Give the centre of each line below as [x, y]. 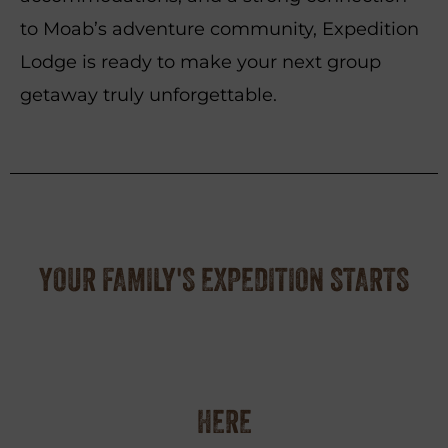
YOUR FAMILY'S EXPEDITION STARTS [224, 279]
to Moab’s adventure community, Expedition [219, 29]
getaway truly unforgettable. [148, 95]
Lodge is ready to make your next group [200, 62]
